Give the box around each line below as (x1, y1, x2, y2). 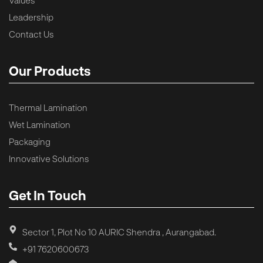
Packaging (9, 136, 50, 147)
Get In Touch (9, 187, 86, 203)
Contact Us (9, 28, 54, 39)
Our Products (9, 62, 91, 78)
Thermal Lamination (9, 102, 87, 113)
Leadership (9, 11, 53, 22)
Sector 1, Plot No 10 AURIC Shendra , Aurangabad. (22, 226, 216, 237)
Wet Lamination (9, 119, 70, 130)
